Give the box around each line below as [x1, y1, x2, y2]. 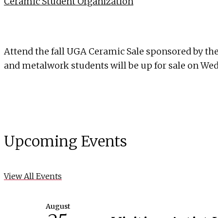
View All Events [4, 171, 62, 182]
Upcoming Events [4, 132, 127, 151]
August [45, 202, 70, 211]
